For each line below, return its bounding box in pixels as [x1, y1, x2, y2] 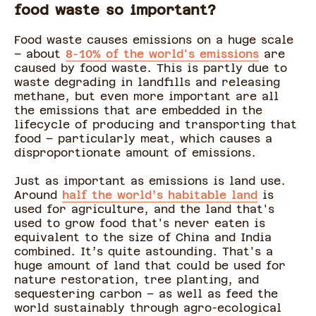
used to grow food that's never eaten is [14, 217, 265, 231]
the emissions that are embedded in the [14, 104, 262, 118]
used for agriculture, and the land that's [14, 202, 274, 217]
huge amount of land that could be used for [14, 259, 286, 273]
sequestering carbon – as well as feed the [14, 287, 278, 301]
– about [14, 47, 66, 61]
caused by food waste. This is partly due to [14, 61, 287, 75]
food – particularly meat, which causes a [14, 132, 272, 146]
